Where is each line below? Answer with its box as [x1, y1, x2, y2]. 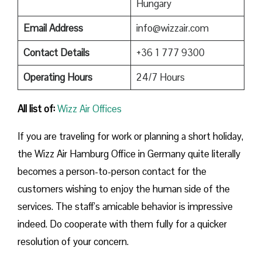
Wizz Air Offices [57, 102, 122, 115]
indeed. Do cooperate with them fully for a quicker [18, 217, 227, 230]
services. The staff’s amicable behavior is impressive [18, 199, 233, 213]
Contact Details [23, 46, 89, 59]
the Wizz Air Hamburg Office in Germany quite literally [18, 147, 240, 160]
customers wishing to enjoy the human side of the [18, 182, 230, 195]
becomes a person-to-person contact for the [18, 164, 206, 178]
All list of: [18, 102, 57, 115]
